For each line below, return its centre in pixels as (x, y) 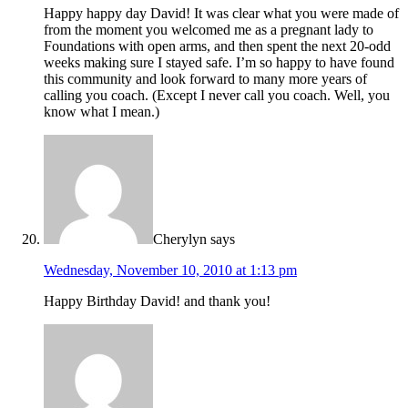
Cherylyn (180, 240)
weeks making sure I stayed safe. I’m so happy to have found (219, 63)
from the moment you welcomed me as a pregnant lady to (209, 30)
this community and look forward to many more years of (205, 79)
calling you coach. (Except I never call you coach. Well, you (217, 96)
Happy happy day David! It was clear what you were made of (221, 14)
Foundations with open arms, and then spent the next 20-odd (217, 46)
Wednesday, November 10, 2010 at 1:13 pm (170, 270)
